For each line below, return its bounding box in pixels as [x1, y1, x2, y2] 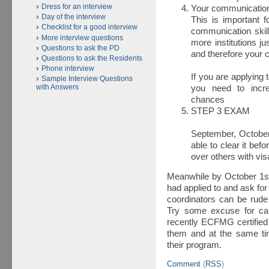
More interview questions [41, 33, 123, 42]
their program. [167, 240, 222, 250]
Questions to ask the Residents [41, 53, 142, 62]
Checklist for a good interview [41, 23, 138, 32]
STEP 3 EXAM [191, 106, 250, 116]
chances [191, 95, 225, 104]
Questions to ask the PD [41, 43, 119, 52]
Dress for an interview [41, 2, 112, 11]
